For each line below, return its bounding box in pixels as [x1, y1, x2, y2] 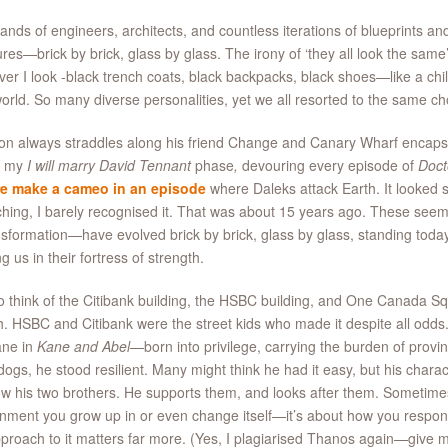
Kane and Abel [36, 336, 130, 356]
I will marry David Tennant [26, 155, 191, 175]
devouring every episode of [237, 155, 418, 175]
